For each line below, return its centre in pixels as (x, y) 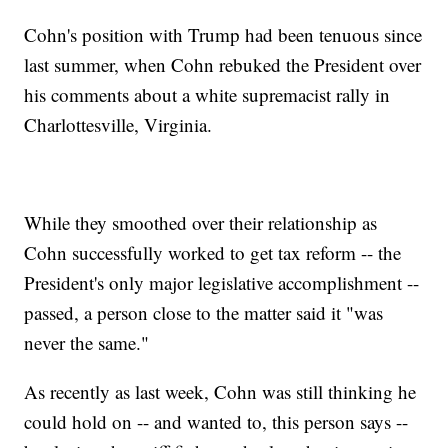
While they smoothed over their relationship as (201, 222)
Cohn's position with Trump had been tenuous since (223, 34)
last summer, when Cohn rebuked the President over (223, 64)
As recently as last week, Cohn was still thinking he (220, 391)
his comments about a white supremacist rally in (207, 94)
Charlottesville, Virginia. (118, 124)
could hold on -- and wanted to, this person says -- (216, 421)
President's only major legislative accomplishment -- (222, 282)
